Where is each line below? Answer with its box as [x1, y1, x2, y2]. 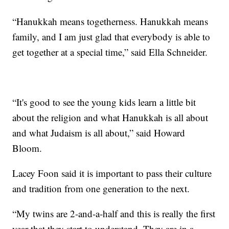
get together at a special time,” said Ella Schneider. [12, 45, 208, 58]
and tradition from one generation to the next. [12, 181, 190, 195]
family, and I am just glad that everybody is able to [12, 30, 211, 43]
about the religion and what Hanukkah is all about [12, 110, 209, 124]
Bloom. [12, 141, 42, 154]
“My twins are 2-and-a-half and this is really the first [12, 207, 216, 220]
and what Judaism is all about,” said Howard [12, 126, 186, 139]
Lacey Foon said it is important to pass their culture [12, 166, 212, 179]
